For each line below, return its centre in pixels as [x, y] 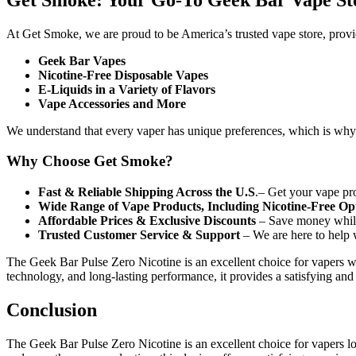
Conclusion [52, 310]
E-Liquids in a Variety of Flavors [127, 89]
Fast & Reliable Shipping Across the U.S [147, 192]
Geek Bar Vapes [82, 60]
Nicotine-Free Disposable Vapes [123, 75]
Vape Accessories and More [112, 103]
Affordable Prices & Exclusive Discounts [147, 221]
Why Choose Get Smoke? [90, 161]
